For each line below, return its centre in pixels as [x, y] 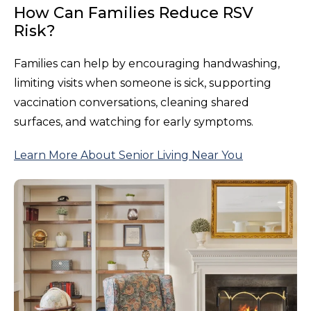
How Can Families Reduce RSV [134, 12]
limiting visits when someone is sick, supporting [143, 83]
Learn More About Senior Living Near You [128, 155]
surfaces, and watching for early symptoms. [134, 121]
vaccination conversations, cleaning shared [132, 102]
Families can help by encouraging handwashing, [147, 63]
